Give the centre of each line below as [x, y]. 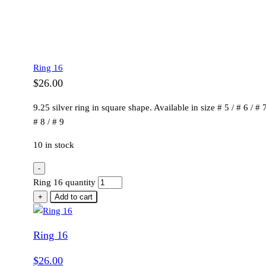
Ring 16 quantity [64, 183]
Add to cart [74, 197]
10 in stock [54, 145]
